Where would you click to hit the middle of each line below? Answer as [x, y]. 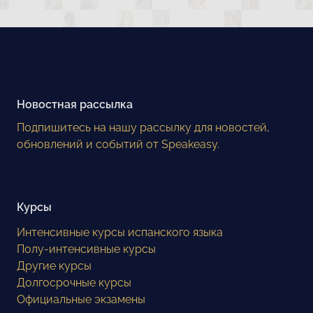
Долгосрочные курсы [74, 283]
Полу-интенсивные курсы [86, 249]
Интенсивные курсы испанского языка [120, 233]
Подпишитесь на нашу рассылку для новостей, [143, 127]
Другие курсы [54, 266]
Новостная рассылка [75, 105]
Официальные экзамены [81, 300]
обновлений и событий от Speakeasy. [118, 144]
